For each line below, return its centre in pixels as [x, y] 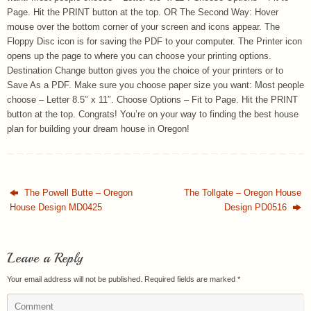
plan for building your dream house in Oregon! [98, 129]
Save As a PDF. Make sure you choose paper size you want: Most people [155, 85]
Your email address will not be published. [75, 279]
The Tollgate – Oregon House [242, 193]
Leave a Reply [45, 258]
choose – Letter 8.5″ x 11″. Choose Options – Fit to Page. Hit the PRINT [152, 100]
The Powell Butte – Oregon [77, 193]
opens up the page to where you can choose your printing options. [139, 56]
